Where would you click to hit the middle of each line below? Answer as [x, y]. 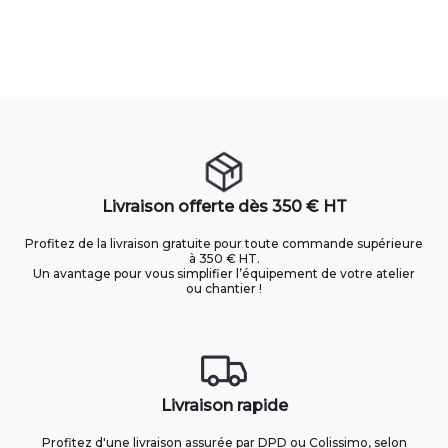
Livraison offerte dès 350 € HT [224, 207]
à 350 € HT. [224, 259]
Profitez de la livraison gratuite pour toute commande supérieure [224, 244]
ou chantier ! [224, 289]
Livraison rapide [224, 406]
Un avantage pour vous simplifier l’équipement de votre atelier [224, 274]
